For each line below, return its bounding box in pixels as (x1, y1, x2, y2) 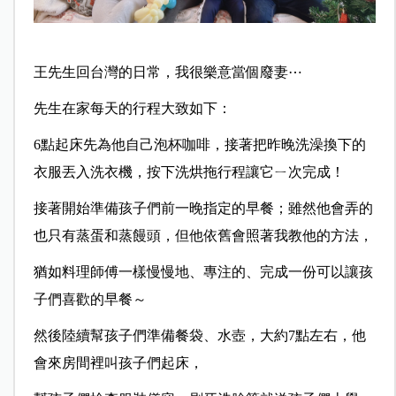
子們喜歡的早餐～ (33, 292, 147, 308)
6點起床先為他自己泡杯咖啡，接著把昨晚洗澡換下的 (33, 137, 366, 153)
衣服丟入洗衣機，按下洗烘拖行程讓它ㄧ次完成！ (33, 164, 345, 180)
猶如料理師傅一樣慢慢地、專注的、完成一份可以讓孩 (33, 264, 373, 280)
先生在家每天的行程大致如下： (33, 101, 232, 117)
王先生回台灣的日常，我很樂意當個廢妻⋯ (33, 65, 302, 80)
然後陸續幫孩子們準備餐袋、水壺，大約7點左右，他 (33, 328, 366, 344)
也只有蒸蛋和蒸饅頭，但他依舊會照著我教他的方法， (33, 228, 373, 244)
